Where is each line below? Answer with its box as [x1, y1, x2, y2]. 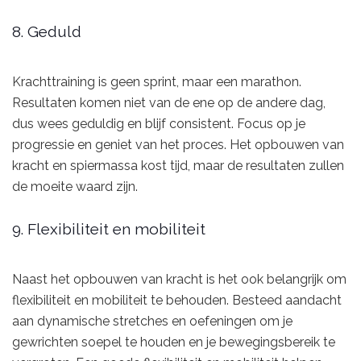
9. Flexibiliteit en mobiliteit [12, 220, 205, 239]
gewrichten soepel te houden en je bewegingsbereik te [12, 334, 335, 350]
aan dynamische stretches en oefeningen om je [12, 313, 293, 329]
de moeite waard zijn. [12, 178, 138, 194]
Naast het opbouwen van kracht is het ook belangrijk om [12, 271, 346, 287]
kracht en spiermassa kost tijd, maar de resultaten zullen [12, 157, 344, 173]
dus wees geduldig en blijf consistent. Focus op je [12, 115, 305, 131]
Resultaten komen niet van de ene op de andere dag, [12, 94, 326, 110]
